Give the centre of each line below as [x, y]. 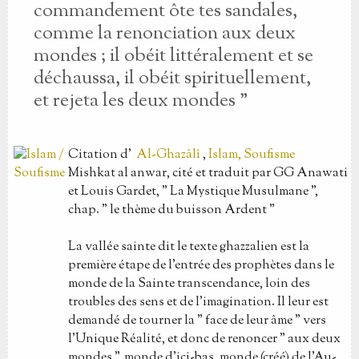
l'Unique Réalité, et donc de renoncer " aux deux [204, 339]
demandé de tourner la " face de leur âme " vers [197, 321]
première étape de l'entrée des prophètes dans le [201, 266]
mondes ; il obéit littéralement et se [173, 56]
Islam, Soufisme [251, 155]
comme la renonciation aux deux [164, 34]
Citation [94, 155]
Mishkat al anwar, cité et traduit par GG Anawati [208, 173]
